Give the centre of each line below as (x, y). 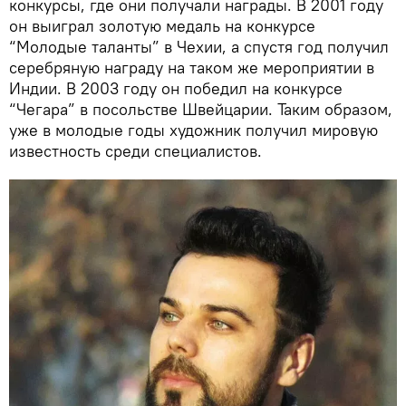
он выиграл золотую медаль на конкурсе (162, 25)
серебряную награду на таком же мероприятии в (192, 67)
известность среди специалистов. (135, 150)
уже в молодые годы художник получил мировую (193, 130)
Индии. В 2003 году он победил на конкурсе (176, 88)
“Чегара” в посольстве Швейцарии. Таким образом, (201, 109)
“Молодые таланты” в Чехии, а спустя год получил (199, 46)
